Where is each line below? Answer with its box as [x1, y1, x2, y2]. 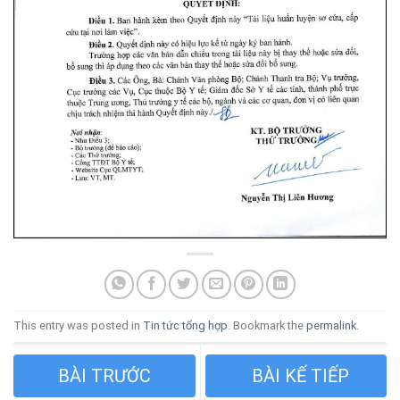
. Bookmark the [228, 319, 306, 333]
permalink [306, 319, 356, 333]
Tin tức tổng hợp [143, 319, 228, 333]
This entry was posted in [13, 319, 143, 333]
